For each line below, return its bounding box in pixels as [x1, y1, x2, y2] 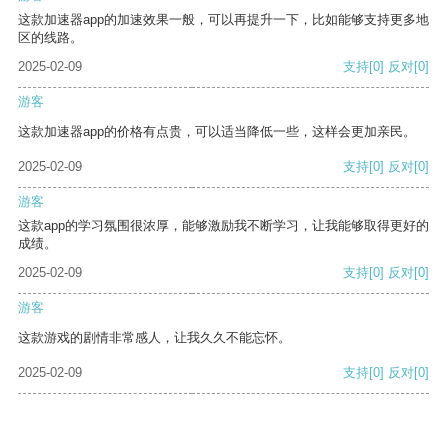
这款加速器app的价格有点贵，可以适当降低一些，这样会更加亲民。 [18, 124, 416, 140]
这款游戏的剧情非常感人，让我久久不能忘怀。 [18, 330, 291, 346]
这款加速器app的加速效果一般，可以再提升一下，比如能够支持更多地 [18, 12, 429, 28]
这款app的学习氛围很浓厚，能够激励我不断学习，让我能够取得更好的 [18, 218, 429, 234]
